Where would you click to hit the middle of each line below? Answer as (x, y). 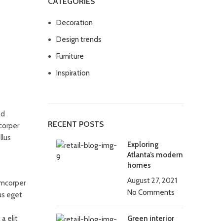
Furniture (70, 56)
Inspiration (73, 73)
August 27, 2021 (152, 181)
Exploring (143, 145)
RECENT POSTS (75, 124)
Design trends (79, 39)
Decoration (74, 23)
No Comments (151, 192)
